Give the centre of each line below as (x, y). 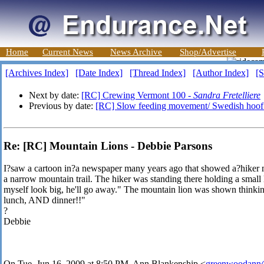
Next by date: (55, 95)
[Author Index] (221, 73)
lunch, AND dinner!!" (44, 200)
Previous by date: (62, 106)
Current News (68, 52)
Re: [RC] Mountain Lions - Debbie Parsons (108, 146)
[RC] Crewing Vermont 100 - (137, 95)
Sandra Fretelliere (227, 95)
